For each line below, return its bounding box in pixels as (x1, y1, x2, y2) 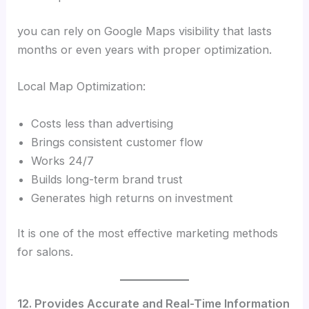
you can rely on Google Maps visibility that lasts (17, 24, 272, 39)
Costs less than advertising (31, 116, 174, 130)
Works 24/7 (31, 153, 94, 168)
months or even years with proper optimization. (17, 43, 272, 57)
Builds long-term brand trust (31, 172, 183, 186)
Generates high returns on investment (31, 190, 234, 205)
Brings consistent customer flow (31, 134, 203, 149)
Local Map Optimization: (17, 79, 146, 94)
